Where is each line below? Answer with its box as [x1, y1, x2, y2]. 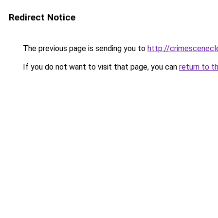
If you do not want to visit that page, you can [21, 62, 179, 72]
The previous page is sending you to [21, 44, 147, 53]
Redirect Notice [9, 12, 75, 23]
